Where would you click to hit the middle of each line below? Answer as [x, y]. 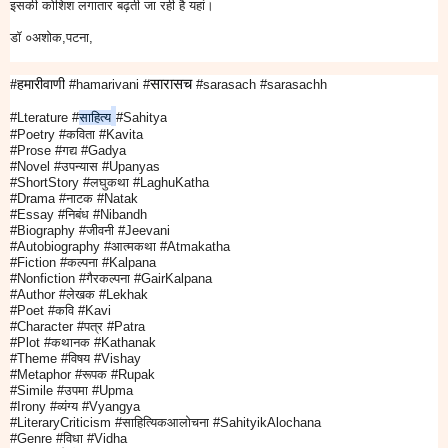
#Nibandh [120, 215]
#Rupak [131, 375]
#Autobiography [55, 247]
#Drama [32, 199]
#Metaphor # [46, 375]
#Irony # [33, 407]
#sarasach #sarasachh [261, 85]
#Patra [124, 327]
